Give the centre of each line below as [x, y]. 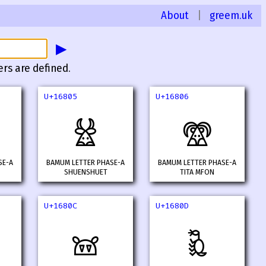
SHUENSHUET [85, 172]
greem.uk [231, 15]
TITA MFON [197, 172]
